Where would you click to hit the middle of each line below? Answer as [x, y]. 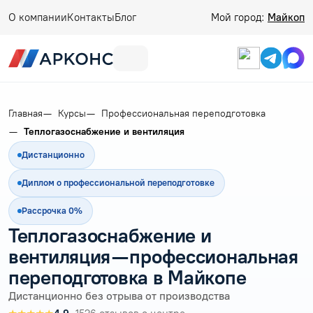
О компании [38, 17]
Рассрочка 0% [52, 210]
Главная [26, 113]
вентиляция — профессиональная [153, 256]
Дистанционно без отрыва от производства [119, 296]
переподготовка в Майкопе [128, 277]
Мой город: [239, 17]
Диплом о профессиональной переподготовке [118, 182]
